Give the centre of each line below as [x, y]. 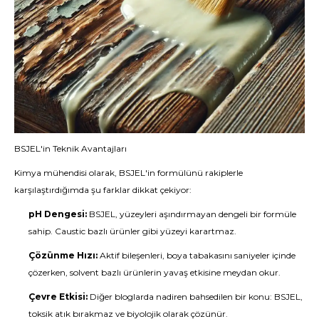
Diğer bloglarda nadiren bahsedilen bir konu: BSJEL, [195, 296]
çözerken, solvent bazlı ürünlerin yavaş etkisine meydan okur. [155, 272]
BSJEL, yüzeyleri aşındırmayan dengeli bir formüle [192, 214]
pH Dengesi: [58, 214]
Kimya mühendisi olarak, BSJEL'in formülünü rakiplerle [129, 172]
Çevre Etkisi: [58, 296]
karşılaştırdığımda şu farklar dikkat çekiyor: [103, 189]
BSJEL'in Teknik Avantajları [70, 148]
